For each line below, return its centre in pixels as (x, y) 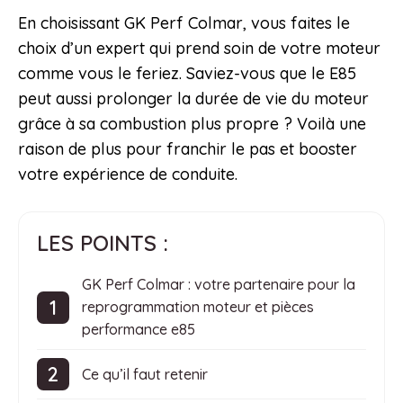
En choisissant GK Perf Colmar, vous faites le (184, 23)
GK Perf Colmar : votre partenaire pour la (219, 285)
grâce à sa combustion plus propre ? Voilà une (192, 124)
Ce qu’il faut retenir (145, 374)
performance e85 (139, 330)
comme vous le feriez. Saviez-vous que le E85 (187, 74)
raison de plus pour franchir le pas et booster (188, 149)
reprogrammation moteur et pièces (198, 307)
